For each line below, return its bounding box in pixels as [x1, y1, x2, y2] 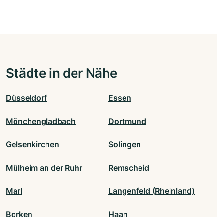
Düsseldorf [6, 93, 47, 103]
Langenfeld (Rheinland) [108, 186, 195, 196]
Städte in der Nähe [6, 64, 117, 80]
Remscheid [108, 162, 149, 172]
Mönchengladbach [6, 116, 76, 126]
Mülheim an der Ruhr [6, 162, 82, 172]
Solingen [108, 139, 141, 149]
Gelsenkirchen [6, 139, 59, 149]
